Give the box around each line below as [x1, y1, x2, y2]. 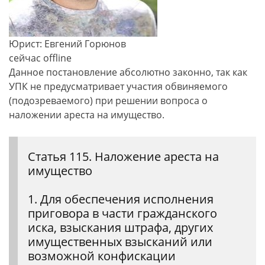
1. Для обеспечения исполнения [28, 191, 214, 207]
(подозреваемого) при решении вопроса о [9, 94, 208, 107]
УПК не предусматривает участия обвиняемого [9, 80, 228, 93]
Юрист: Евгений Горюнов [9, 37, 126, 50]
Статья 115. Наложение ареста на [28, 148, 219, 164]
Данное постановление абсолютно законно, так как [9, 66, 247, 79]
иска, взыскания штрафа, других [28, 219, 213, 235]
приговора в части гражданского [28, 205, 217, 221]
